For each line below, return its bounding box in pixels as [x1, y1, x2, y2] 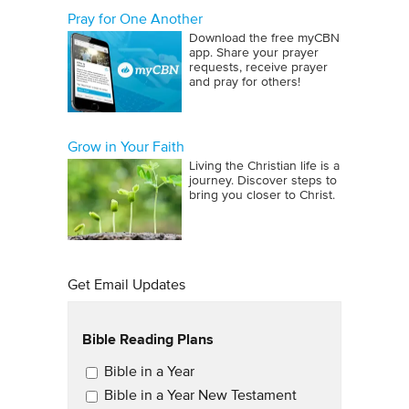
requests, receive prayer [189, 61, 328, 74]
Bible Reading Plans [82, 329, 214, 350]
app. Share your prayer [189, 47, 319, 59]
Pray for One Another [68, 12, 203, 26]
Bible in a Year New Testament [104, 388, 297, 404]
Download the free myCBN [189, 32, 340, 45]
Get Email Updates [68, 278, 185, 292]
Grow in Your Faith [68, 140, 184, 154]
